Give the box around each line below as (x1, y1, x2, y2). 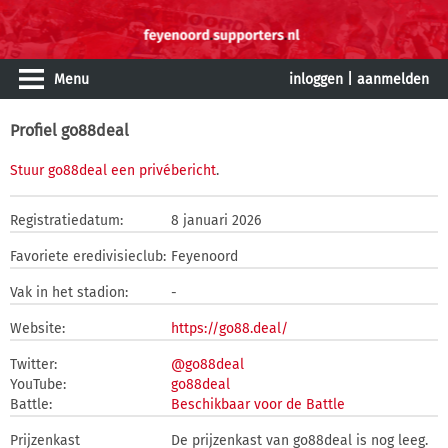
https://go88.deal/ (171, 320, 288, 337)
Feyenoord (171, 248, 238, 265)
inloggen (289, 71, 343, 88)
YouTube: (10, 376, 66, 393)
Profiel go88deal (10, 121, 129, 140)
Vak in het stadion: (10, 284, 128, 301)
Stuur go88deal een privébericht (10, 162, 216, 179)
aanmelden (357, 71, 429, 88)
